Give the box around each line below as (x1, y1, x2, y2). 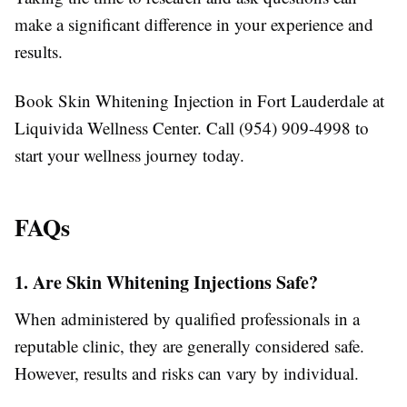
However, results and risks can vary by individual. (15, 362, 359, 385)
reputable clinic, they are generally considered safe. (15, 334, 364, 358)
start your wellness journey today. (15, 144, 244, 167)
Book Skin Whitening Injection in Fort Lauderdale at (15, 89, 384, 113)
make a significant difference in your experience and (15, 13, 373, 36)
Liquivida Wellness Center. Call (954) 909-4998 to (15, 116, 369, 140)
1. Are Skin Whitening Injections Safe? (15, 269, 318, 296)
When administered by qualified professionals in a (15, 307, 360, 331)
